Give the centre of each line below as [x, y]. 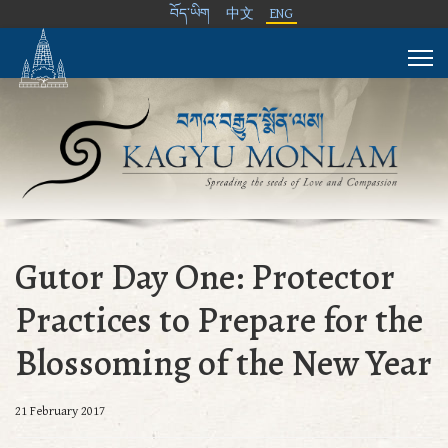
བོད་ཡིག [190, 14]
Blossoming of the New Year [223, 362]
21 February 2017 [60, 411]
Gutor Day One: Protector [205, 276]
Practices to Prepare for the [219, 319]
